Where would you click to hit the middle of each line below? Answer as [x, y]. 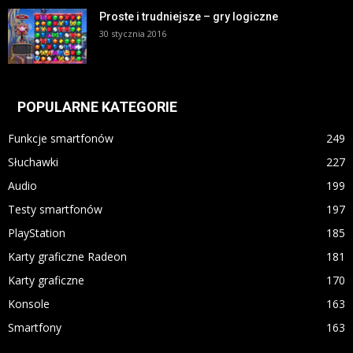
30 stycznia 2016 [133, 34]
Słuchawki [33, 162]
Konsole [29, 304]
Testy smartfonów [55, 210]
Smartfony [35, 328]
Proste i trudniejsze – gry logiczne [189, 17]
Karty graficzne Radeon [67, 257]
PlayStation [37, 233]
